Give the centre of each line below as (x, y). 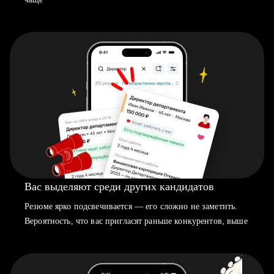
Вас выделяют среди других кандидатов (119, 187)
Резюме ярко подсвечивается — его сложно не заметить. (131, 206)
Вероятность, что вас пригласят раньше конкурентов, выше (136, 221)
